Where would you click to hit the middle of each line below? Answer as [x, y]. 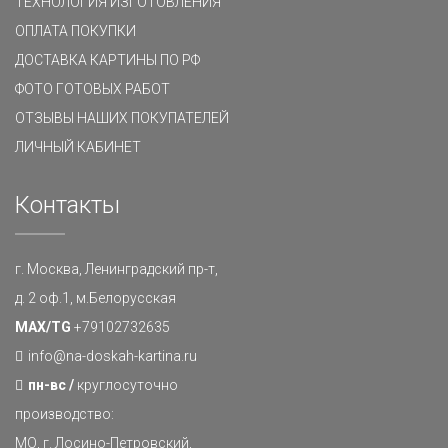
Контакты [67, 205]
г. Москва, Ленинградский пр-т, [116, 269]
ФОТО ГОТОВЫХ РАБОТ [92, 89]
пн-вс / [51, 385]
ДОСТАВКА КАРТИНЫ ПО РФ [107, 60]
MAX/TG [43, 327]
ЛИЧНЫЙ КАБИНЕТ [78, 147]
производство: [64, 414]
